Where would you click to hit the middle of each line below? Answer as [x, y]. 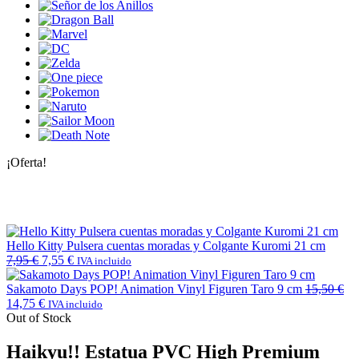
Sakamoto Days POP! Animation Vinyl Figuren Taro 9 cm [154, 288]
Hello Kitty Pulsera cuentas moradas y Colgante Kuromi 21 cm [166, 245]
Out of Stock [39, 317]
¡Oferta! [26, 162]
